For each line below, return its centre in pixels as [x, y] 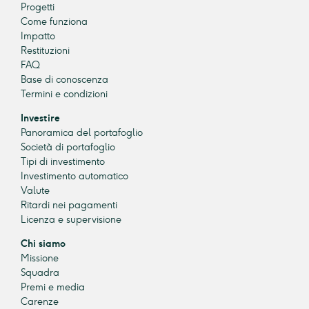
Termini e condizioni [64, 94]
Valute [35, 191]
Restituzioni [45, 51]
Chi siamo [43, 244]
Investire [40, 119]
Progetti [38, 8]
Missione [40, 259]
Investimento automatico [74, 177]
